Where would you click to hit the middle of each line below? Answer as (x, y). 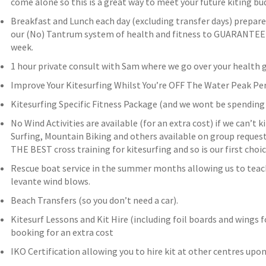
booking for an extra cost (62, 232)
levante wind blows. (50, 181)
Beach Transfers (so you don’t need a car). (94, 200)
